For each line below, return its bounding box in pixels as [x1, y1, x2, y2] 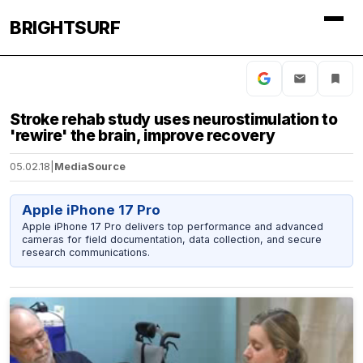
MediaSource [54, 160, 126, 173]
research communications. [21, 246, 150, 258]
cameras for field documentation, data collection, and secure [21, 233, 322, 246]
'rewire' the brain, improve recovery [10, 126, 275, 145]
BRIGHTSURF [10, 17, 120, 38]
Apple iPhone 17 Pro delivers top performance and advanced [21, 220, 323, 233]
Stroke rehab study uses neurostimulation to [10, 109, 338, 129]
